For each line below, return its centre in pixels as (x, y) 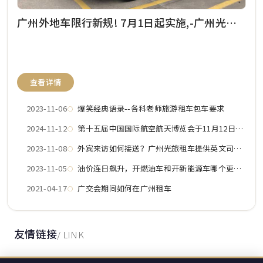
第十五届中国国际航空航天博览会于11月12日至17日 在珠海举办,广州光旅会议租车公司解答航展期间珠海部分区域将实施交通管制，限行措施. (156, 128)
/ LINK (71, 235)
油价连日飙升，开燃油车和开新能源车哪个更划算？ (156, 168)
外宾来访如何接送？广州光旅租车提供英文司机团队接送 (156, 148)
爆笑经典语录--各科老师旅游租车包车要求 (151, 108)
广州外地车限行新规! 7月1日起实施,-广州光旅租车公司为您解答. (231, 23)
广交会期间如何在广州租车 (124, 188)
